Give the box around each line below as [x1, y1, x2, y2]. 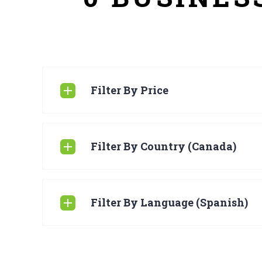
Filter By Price [91, 83, 168, 97]
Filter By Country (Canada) [91, 139, 236, 153]
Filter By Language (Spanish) [91, 195, 248, 209]
